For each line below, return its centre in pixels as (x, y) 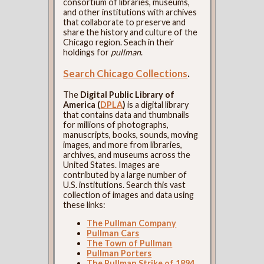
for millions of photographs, (116, 124)
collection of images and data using (129, 194)
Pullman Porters (119, 253)
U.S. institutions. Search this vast (125, 184)
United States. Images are (112, 164)
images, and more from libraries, (123, 144)
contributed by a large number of (125, 174)
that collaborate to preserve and (125, 22)
